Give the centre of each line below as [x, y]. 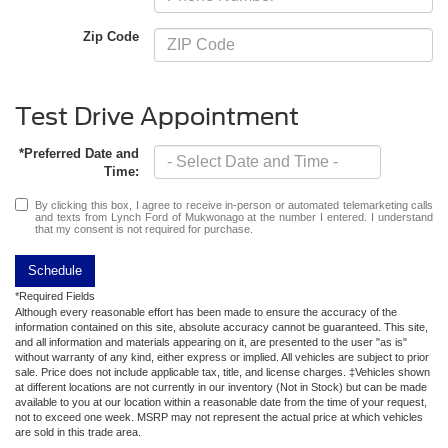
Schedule [55, 270]
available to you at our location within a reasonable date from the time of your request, [221, 401]
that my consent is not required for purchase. [144, 228]
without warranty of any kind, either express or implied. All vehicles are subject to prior [222, 356]
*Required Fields [55, 295]
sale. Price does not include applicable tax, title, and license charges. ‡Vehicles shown [222, 371]
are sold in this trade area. [78, 431]
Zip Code [111, 37]
